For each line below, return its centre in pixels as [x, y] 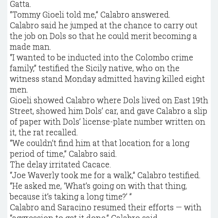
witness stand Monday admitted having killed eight [107, 79]
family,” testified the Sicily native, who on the [95, 68]
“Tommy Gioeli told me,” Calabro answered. [90, 14]
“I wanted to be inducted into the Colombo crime [101, 57]
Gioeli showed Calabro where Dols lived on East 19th [109, 100]
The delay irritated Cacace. [60, 164]
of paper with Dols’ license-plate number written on [108, 121]
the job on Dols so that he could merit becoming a [103, 36]
